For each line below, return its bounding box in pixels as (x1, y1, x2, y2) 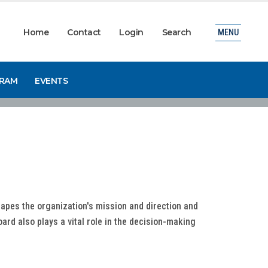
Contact (67, 27, 101, 38)
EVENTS (35, 75, 68, 86)
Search (162, 27, 191, 38)
